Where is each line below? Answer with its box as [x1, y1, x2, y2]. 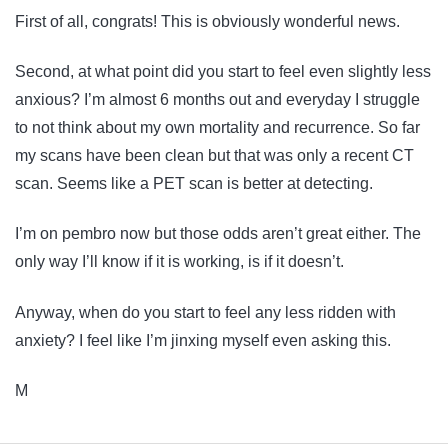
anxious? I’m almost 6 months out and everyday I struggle [15, 90, 420, 108]
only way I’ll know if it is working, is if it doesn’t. [15, 253, 344, 271]
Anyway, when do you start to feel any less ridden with [15, 303, 396, 321]
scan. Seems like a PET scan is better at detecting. [15, 174, 373, 192]
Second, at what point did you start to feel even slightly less [15, 62, 431, 80]
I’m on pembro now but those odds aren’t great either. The [15, 225, 421, 243]
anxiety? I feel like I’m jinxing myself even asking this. [15, 331, 391, 349]
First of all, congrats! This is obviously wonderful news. [15, 13, 400, 31]
